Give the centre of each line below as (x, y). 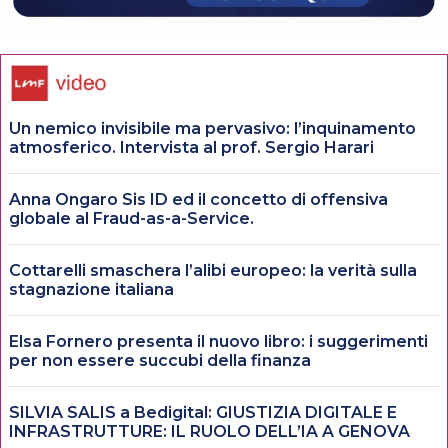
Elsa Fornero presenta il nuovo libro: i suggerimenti (218, 341)
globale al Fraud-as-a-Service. (131, 218)
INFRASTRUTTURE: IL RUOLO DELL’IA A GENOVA (209, 431)
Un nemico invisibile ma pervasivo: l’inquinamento (212, 128)
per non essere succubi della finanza (160, 360)
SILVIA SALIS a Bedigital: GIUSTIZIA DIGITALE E (203, 412)
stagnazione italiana (91, 289)
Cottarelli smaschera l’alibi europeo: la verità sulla (213, 270)
